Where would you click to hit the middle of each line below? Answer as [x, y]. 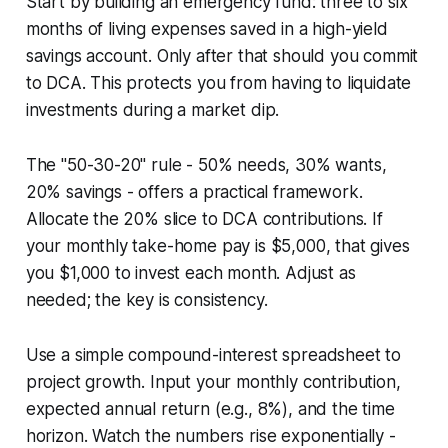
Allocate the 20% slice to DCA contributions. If [204, 218]
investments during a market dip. [152, 109]
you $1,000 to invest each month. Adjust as [190, 272]
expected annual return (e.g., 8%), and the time [210, 408]
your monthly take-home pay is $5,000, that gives [217, 245]
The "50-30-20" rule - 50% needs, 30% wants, [206, 164]
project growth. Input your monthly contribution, [213, 381]
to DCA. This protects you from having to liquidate [218, 82]
